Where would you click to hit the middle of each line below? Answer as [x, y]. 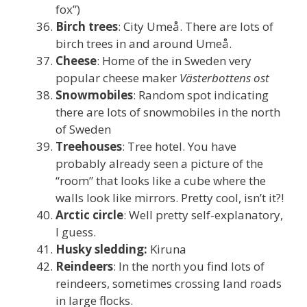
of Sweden [83, 129]
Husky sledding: [101, 249]
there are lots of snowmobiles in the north [168, 112]
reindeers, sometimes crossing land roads [169, 283]
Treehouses [89, 146]
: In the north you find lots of [189, 266]
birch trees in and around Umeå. [144, 43]
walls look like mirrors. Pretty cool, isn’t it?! [170, 197]
